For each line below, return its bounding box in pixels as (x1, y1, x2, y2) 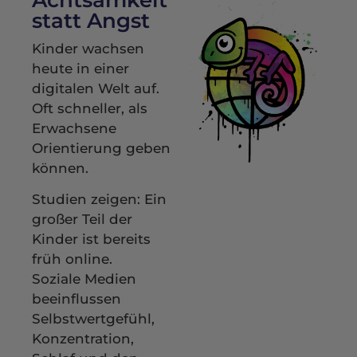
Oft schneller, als (32, 100, 147, 116)
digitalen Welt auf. (32, 80, 159, 96)
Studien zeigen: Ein (32, 191, 167, 208)
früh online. (32, 251, 112, 268)
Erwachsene (32, 120, 116, 136)
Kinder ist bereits (32, 231, 151, 248)
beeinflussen (32, 291, 121, 308)
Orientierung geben (32, 140, 171, 156)
